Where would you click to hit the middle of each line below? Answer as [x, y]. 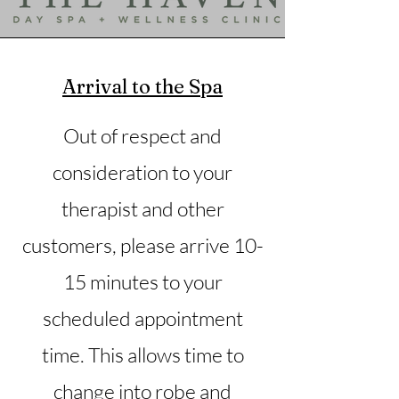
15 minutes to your [142, 281]
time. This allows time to [142, 354]
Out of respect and [142, 135]
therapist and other [142, 208]
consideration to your [142, 171]
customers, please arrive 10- [142, 244]
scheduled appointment [142, 318]
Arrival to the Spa [142, 86]
